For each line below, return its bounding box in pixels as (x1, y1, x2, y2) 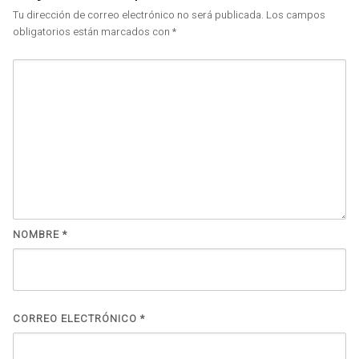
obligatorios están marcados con (13, 23, 172, 39)
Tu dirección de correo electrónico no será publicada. (13, 6, 264, 22)
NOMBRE (13, 226, 63, 242)
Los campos (266, 6, 325, 22)
